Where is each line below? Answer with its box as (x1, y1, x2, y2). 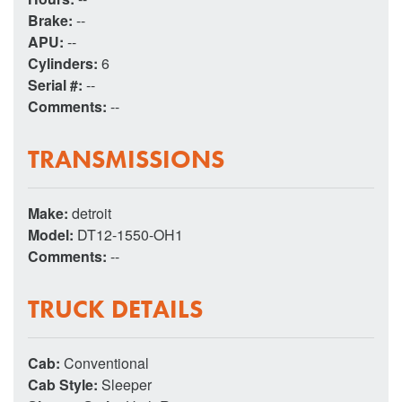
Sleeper (101, 373, 152, 395)
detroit (72, 202, 111, 223)
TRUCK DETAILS (28, 293, 203, 325)
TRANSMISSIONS (28, 143, 224, 175)
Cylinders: (28, 52, 101, 74)
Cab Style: (28, 373, 101, 395)
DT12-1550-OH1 (77, 223, 183, 245)
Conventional (64, 352, 149, 373)
